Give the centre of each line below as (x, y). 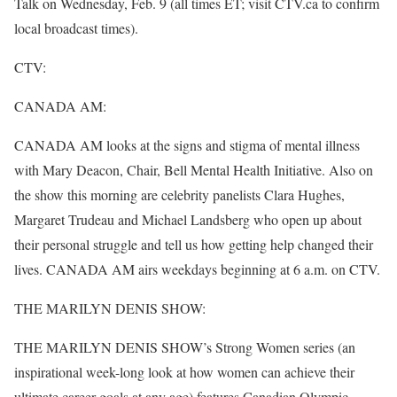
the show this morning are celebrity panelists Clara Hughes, (179, 195)
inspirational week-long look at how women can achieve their (184, 372)
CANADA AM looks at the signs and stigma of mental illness (187, 145)
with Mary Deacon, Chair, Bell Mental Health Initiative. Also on (194, 170)
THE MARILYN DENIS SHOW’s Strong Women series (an (185, 347)
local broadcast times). (76, 28)
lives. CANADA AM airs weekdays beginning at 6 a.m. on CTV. (197, 269)
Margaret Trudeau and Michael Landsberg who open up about (188, 219)
